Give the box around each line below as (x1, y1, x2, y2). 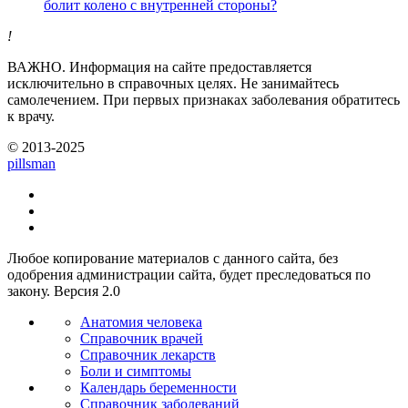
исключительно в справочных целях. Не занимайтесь (7, 75, 339, 91)
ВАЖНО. (7, 58, 66, 75)
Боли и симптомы (80, 362, 191, 379)
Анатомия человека (80, 313, 202, 330)
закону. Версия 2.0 (7, 282, 120, 299)
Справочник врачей (80, 330, 203, 346)
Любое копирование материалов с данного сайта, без (7, 250, 338, 266)
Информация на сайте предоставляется (66, 58, 311, 75)
